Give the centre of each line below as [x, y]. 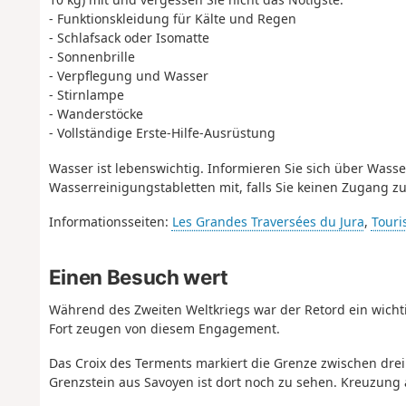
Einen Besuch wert [138, 277]
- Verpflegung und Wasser [128, 76]
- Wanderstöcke [96, 114]
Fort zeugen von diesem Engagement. [164, 328]
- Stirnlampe [86, 95]
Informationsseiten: [110, 222]
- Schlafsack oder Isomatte [129, 38]
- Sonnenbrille [92, 57]
